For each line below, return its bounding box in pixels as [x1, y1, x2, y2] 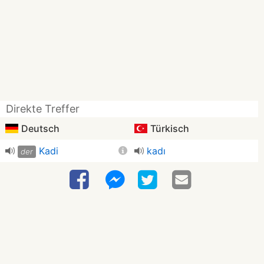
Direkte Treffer [6, 103, 80, 115]
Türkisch [148, 123, 189, 134]
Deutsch [19, 123, 60, 134]
